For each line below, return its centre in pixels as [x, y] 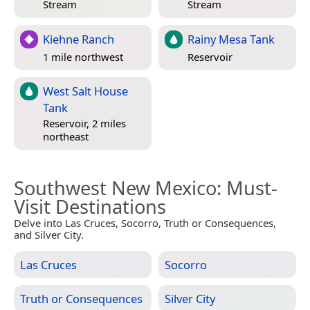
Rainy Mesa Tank [231, 39]
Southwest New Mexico [115, 188]
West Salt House [85, 91]
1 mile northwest [83, 57]
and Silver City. [49, 234]
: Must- [247, 188]
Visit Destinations [90, 206]
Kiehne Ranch [79, 39]
